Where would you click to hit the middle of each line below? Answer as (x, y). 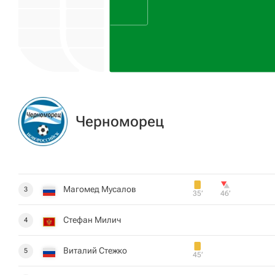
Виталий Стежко (95, 250)
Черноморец (120, 122)
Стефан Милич (92, 220)
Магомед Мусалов (100, 189)
